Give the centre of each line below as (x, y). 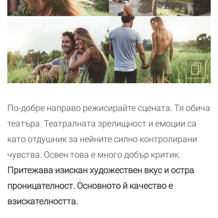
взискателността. (43, 201)
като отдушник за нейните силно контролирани (102, 139)
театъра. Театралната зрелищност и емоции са (102, 124)
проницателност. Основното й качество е (90, 186)
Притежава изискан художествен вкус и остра (101, 170)
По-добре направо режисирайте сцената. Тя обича (109, 108)
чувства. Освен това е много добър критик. (94, 155)
